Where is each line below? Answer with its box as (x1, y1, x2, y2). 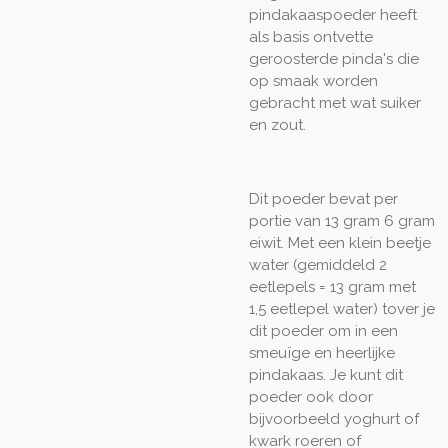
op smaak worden (249, 72, 378, 91)
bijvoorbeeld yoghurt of (249, 410, 419, 429)
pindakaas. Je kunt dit (249, 366, 403, 385)
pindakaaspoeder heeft (249, 6, 417, 25)
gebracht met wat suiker (249, 94, 421, 113)
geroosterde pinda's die (249, 50, 419, 69)
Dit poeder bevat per (249, 190, 398, 209)
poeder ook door (249, 388, 373, 407)
